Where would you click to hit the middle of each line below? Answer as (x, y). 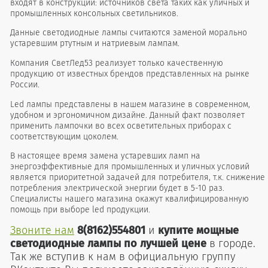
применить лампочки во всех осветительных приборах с (121, 126)
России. (25, 84)
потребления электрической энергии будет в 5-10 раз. (117, 188)
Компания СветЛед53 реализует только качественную (116, 63)
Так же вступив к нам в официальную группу (122, 256)
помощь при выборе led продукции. (80, 210)
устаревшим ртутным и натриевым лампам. (95, 44)
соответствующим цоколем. (64, 136)
